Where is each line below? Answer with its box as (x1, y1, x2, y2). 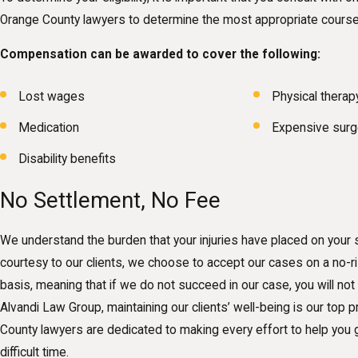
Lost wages (18, 89, 86, 105)
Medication (18, 121, 80, 136)
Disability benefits (18, 152, 117, 167)
